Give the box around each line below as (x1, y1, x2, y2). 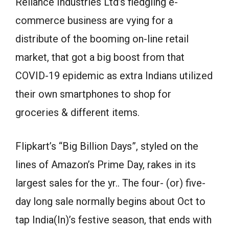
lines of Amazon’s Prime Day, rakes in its (15, 158, 196, 171)
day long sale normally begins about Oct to (15, 195, 205, 208)
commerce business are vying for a (15, 14, 173, 27)
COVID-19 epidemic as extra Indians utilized (15, 69, 213, 82)
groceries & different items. (15, 106, 140, 119)
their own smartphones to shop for (15, 87, 171, 100)
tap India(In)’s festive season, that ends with (15, 213, 212, 226)
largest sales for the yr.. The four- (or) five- (15, 176, 205, 189)
